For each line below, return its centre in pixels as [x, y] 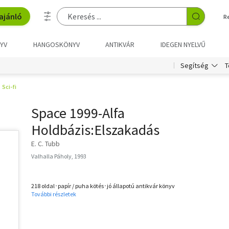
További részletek [54, 194]
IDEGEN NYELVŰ [183, 44]
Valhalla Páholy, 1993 [59, 156]
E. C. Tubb [45, 144]
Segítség [194, 65]
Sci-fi [9, 87]
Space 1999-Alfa [78, 113]
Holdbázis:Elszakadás [95, 130]
